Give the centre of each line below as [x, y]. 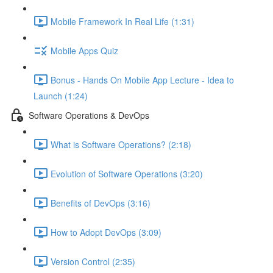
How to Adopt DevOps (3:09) [106, 232]
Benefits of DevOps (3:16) [101, 203]
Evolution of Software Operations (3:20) [127, 173]
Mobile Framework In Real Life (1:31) [122, 21]
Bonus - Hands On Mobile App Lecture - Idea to [142, 80]
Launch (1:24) [61, 96]
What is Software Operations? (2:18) [121, 144]
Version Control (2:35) [93, 261]
